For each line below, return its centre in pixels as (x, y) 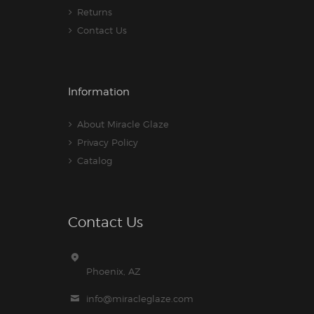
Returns (95, 12)
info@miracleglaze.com (140, 298)
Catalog (95, 161)
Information (99, 92)
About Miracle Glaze (123, 124)
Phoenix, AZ (114, 272)
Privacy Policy (108, 143)
